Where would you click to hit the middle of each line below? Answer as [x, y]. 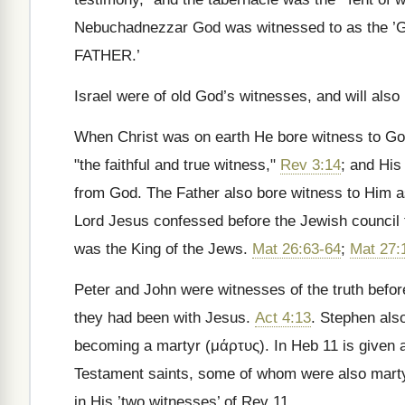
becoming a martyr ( [142, 346]
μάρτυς [235, 346]
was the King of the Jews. [163, 249]
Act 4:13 [283, 318]
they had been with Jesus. [165, 318]
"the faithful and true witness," [177, 165]
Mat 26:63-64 [297, 249]
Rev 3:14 [311, 165]
